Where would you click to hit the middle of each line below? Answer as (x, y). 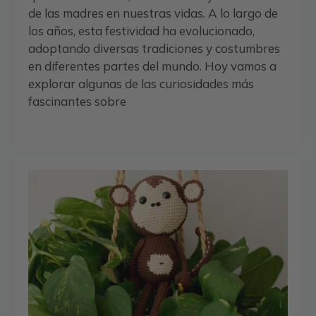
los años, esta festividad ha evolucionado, (141, 30)
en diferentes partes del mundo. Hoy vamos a (152, 66)
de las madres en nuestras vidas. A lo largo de (153, 13)
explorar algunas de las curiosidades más (141, 83)
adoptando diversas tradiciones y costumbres (154, 48)
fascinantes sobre (77, 101)
